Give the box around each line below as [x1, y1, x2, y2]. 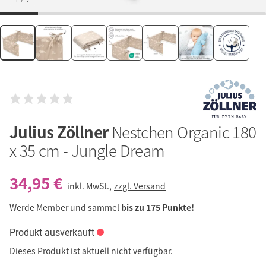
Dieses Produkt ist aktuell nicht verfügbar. [9, 245, 173, 257]
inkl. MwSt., [67, 180, 113, 192]
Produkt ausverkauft [9, 227, 94, 239]
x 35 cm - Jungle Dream [9, 139, 165, 162]
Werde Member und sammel [9, 201, 121, 214]
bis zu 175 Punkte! [121, 201, 194, 214]
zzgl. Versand [114, 180, 166, 192]
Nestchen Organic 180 [111, 121, 256, 144]
